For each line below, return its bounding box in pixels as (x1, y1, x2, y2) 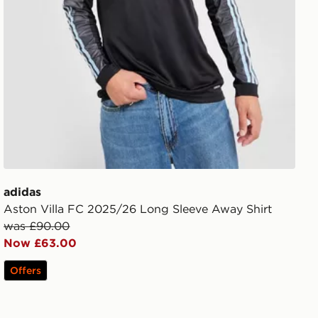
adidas (4, 184, 42, 199)
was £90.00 (4, 218, 70, 233)
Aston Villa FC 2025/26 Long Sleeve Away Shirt (4, 201, 273, 216)
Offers (10, 263, 42, 277)
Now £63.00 (4, 235, 77, 250)
